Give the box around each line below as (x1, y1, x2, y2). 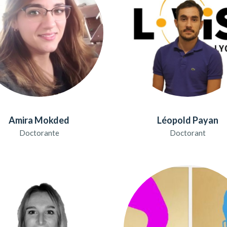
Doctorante (19, 128, 59, 137)
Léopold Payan (157, 114, 218, 126)
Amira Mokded (9, 114, 70, 126)
